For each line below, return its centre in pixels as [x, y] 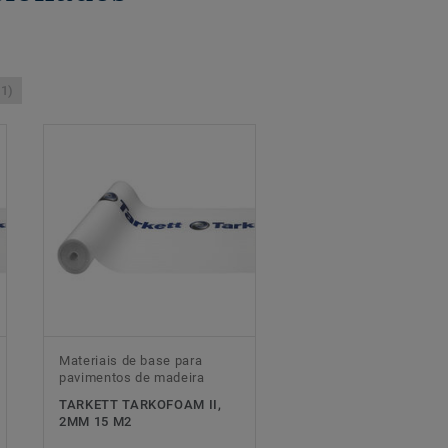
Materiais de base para [131, 361]
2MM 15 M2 [95, 422]
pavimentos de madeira [132, 378]
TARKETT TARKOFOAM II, [140, 405]
